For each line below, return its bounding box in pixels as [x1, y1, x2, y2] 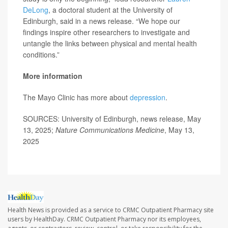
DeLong [23, 5, 48, 15]
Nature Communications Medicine [55, 125, 164, 135]
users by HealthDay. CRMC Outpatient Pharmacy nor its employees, [8, 214, 201, 223]
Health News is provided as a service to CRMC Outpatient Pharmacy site [8, 205, 214, 214]
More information [23, 71, 82, 81]
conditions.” [23, 49, 60, 60]
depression [130, 92, 165, 103]
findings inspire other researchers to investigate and [23, 27, 190, 38]
